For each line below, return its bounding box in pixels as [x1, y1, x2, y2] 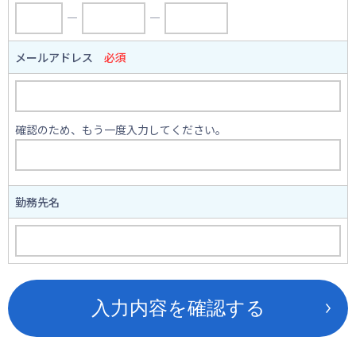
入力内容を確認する [91, 297, 265, 319]
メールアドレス [15, 49, 104, 65]
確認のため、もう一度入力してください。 [15, 122, 226, 137]
